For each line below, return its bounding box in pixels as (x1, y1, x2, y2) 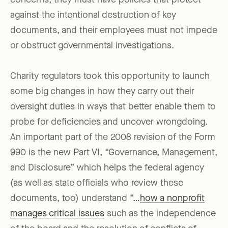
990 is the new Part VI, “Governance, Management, (10, 148, 217, 158)
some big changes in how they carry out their (10, 87, 194, 97)
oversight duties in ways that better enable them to (10, 102, 216, 112)
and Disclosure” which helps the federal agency (10, 163, 204, 173)
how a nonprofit (140, 194, 205, 204)
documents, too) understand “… (10, 194, 140, 204)
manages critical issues (10, 209, 104, 219)
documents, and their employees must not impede (10, 26, 217, 36)
